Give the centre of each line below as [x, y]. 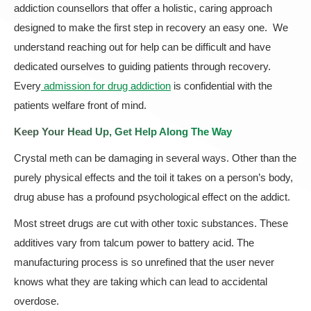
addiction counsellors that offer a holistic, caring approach [143, 8]
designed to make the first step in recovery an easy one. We [151, 27]
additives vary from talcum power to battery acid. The [134, 243]
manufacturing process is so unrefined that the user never [144, 262]
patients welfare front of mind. [80, 105]
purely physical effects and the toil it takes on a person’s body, [153, 177]
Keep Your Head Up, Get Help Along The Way [123, 132]
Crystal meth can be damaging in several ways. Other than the [155, 158]
